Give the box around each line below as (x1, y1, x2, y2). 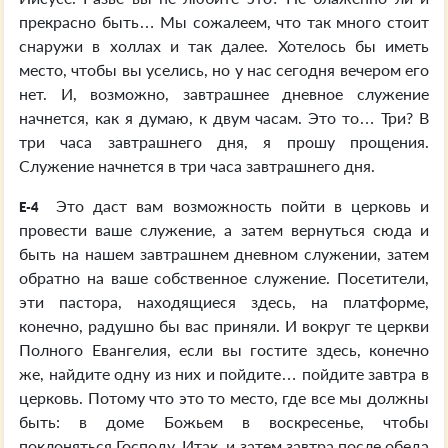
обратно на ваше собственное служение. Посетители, (19, 268, 429, 287)
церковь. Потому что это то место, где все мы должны (19, 388, 429, 407)
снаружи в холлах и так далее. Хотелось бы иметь (19, 36, 429, 55)
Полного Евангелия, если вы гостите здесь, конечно (19, 340, 429, 359)
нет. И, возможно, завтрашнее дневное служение (19, 84, 429, 103)
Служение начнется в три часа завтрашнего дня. (19, 156, 375, 175)
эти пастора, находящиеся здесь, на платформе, (19, 292, 429, 311)
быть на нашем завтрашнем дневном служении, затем (19, 244, 429, 263)
